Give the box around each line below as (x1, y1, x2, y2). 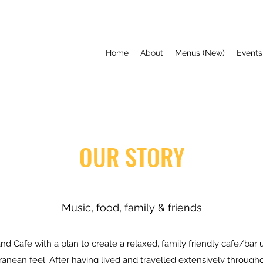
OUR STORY (79, 139, 184, 174)
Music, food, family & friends (61, 201, 202, 214)
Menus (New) (175, 48, 225, 58)
